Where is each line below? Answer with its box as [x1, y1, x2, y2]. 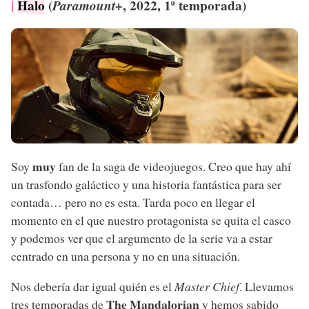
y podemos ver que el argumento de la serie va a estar [11, 230, 272, 246]
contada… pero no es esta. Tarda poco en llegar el [11, 194, 255, 210]
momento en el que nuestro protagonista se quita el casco [11, 212, 291, 228]
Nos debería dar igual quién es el [11, 277, 175, 295]
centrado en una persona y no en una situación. [11, 248, 240, 264]
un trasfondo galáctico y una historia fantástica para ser [11, 176, 281, 192]
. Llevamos [239, 277, 294, 295]
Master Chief [175, 277, 239, 295]
